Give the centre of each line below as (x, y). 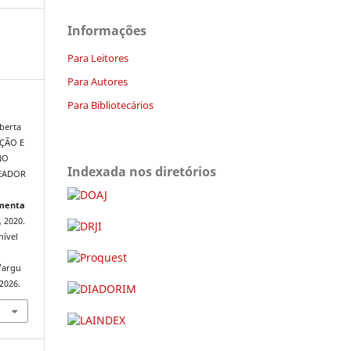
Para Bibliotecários (110, 105)
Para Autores (98, 81)
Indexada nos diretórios (142, 171)
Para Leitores (98, 58)
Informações (107, 30)
